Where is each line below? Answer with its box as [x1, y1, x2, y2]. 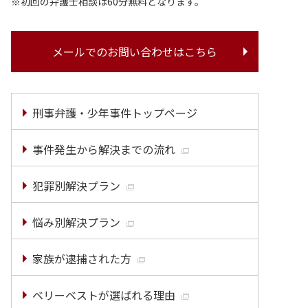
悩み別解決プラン [32, 213, 120, 230]
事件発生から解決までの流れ [32, 140, 175, 157]
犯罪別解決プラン [32, 177, 120, 194]
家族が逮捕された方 [32, 250, 131, 267]
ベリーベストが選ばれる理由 [32, 286, 175, 303]
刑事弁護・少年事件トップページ [32, 104, 197, 121]
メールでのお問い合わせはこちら [52, 43, 217, 60]
